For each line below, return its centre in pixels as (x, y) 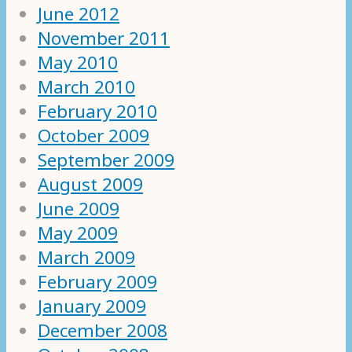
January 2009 (92, 306)
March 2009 (86, 257)
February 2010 (97, 111)
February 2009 (97, 281)
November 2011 (104, 38)
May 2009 (78, 233)
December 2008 (103, 330)
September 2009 (106, 159)
